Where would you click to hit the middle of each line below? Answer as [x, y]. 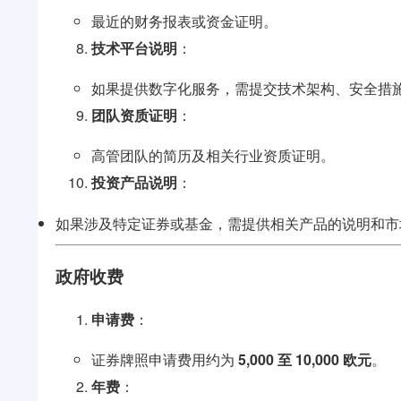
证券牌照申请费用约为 [165, 360]
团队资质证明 [134, 115]
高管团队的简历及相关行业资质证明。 [213, 155]
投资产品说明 [134, 182]
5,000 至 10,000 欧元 [305, 360]
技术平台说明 [134, 48]
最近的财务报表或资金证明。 [184, 21]
